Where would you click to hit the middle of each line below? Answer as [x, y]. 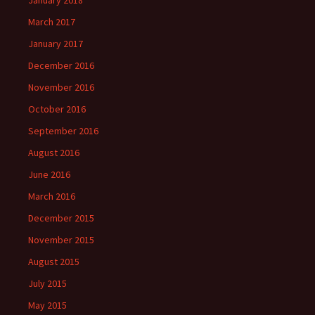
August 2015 [54, 262]
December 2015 [61, 218]
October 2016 [57, 109]
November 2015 [61, 240]
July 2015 [47, 283]
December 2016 [61, 65]
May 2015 [47, 305]
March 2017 [52, 22]
